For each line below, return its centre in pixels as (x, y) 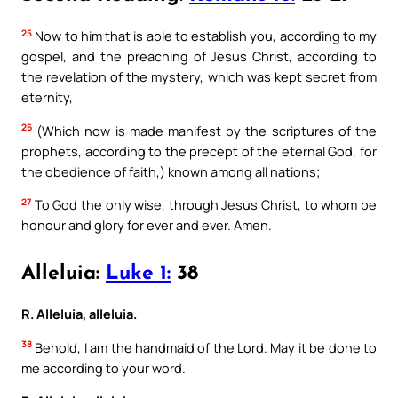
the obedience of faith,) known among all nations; (171, 171)
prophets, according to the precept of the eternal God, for (199, 151)
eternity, (47, 96)
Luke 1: (138, 274)
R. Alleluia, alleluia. (79, 313)
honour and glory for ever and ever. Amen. (147, 225)
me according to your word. (103, 367)
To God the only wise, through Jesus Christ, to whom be (204, 205)
